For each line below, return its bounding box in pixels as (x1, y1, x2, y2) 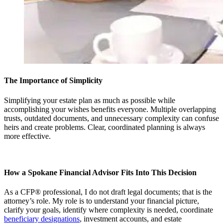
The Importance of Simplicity (4, 76, 103, 85)
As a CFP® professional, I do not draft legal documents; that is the (4, 188, 212, 197)
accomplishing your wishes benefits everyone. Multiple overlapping (4, 105, 216, 113)
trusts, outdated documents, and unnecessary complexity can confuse (4, 113, 219, 122)
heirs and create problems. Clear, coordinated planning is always (4, 122, 205, 131)
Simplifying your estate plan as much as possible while (4, 96, 175, 105)
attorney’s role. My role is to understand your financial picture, (4, 197, 199, 206)
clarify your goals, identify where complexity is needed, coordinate (4, 206, 213, 215)
